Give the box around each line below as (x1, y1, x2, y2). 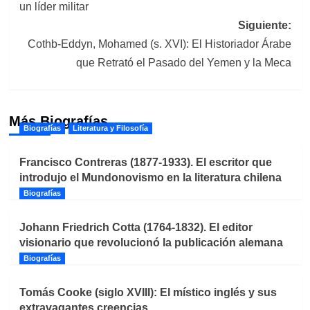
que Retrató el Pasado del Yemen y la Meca (75, 57, 291, 69)
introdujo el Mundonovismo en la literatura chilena (19, 172, 282, 184)
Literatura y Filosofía (72, 124, 148, 133)
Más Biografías (8, 113, 108, 129)
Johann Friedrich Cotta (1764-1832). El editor (19, 221, 253, 234)
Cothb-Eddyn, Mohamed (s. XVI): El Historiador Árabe (27, 38, 291, 51)
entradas (18, 9, 100, 31)
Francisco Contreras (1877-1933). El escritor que (19, 156, 272, 169)
